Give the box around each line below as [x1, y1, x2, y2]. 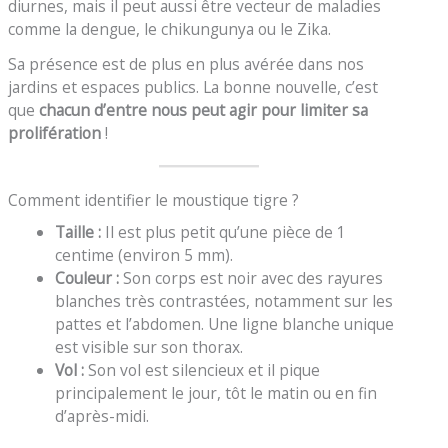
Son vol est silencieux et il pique [83, 358, 320, 381]
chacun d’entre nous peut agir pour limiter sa [39, 99, 369, 122]
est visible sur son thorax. [54, 335, 243, 358]
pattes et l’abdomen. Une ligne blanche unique [54, 312, 394, 335]
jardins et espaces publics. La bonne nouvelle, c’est [8, 76, 379, 99]
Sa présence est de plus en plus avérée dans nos [8, 53, 365, 76]
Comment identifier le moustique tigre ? [8, 189, 300, 212]
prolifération [8, 122, 102, 145]
